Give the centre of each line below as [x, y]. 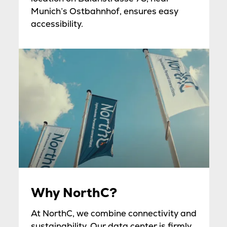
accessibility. [57, 24]
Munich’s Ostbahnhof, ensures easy [104, 11]
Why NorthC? [74, 193]
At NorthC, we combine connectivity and [113, 214]
